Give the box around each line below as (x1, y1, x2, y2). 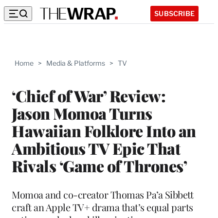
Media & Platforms (46, 59, 105, 67)
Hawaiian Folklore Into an (12, 120, 196, 141)
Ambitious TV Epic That (12, 137, 180, 159)
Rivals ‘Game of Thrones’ (12, 155, 187, 176)
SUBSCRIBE (154, 9, 195, 18)
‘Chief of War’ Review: (12, 85, 165, 106)
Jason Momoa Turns (12, 102, 152, 124)
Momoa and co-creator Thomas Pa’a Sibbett (12, 187, 193, 201)
